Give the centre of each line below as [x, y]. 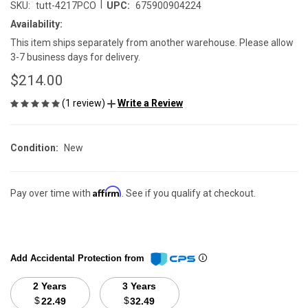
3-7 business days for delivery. [75, 57]
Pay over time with [52, 194]
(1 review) [85, 103]
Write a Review [150, 103]
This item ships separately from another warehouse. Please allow [152, 42]
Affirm [107, 192]
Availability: [36, 24]
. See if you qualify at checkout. [189, 194]
